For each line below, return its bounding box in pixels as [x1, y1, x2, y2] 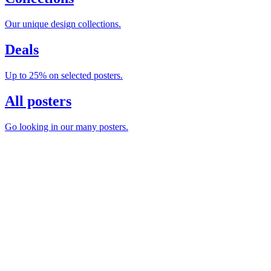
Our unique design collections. [5, 19, 121, 30]
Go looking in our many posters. [5, 121, 128, 132]
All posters [5, 93, 71, 109]
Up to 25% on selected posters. [5, 70, 123, 80]
